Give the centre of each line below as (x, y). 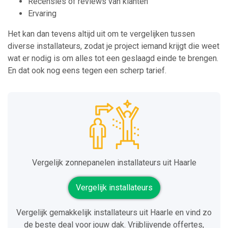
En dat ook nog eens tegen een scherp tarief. (87, 71)
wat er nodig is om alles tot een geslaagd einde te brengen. (113, 59)
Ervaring (42, 14)
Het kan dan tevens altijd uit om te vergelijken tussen (101, 34)
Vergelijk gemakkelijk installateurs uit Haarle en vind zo (114, 213)
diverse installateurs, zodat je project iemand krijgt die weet (113, 46)
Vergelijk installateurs (114, 188)
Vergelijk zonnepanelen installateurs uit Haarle (114, 163)
